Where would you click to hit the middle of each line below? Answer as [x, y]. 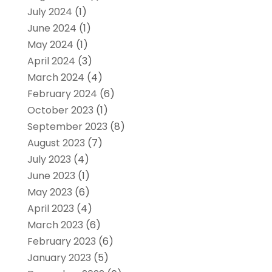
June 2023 [51, 175]
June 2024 [52, 28]
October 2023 [60, 110]
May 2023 [49, 192]
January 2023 [59, 257]
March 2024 [56, 77]
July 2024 [49, 12]
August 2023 [56, 143]
